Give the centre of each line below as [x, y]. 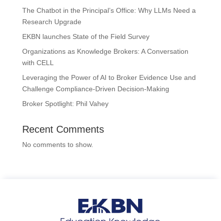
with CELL [38, 63]
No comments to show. [57, 145]
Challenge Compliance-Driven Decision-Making [95, 89]
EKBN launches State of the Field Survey [86, 37]
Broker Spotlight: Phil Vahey [65, 104]
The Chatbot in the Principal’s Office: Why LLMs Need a [109, 11]
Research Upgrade [52, 22]
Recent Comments [63, 129]
